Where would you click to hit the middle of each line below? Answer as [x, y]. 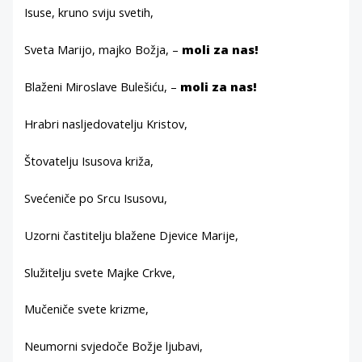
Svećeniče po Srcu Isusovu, [96, 198]
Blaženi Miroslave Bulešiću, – [103, 87]
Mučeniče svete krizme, [87, 309]
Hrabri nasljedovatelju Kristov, [106, 124]
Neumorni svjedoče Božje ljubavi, [114, 346]
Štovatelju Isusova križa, [89, 160]
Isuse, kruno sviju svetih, [89, 13]
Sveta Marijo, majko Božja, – [103, 50]
